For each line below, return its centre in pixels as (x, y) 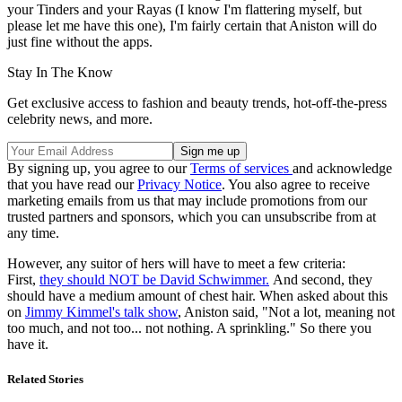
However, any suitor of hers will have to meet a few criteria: (176, 264)
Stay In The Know (60, 73)
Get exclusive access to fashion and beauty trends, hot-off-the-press (197, 103)
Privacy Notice (179, 185)
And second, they (321, 280)
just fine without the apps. (80, 42)
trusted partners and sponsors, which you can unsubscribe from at (192, 217)
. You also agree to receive (296, 185)
